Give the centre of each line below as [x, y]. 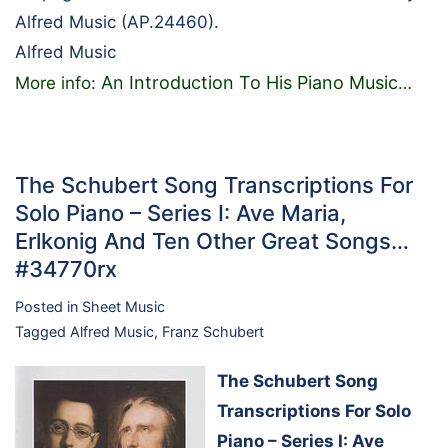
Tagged [42, 332]
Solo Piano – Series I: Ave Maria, [180, 213]
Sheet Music [123, 307]
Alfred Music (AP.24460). [117, 22]
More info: [58, 83]
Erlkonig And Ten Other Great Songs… [212, 241]
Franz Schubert [213, 332]
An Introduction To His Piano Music [249, 83]
